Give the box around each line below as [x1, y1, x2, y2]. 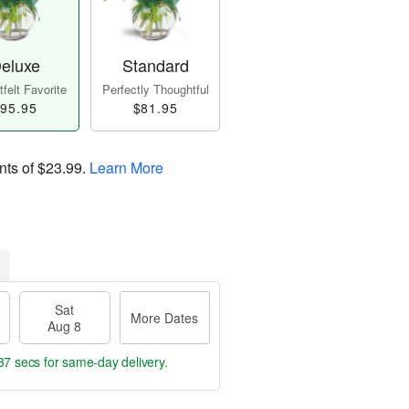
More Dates [131, 309, 199, 328]
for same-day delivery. [40, 352, 168, 372]
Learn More [89, 157, 163, 179]
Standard [121, 53, 189, 78]
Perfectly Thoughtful [101, 80, 209, 99]
